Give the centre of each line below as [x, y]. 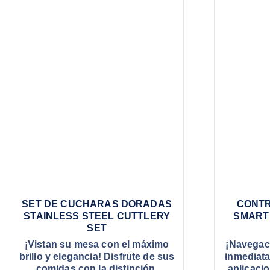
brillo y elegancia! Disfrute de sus [97, 257]
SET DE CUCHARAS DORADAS [97, 204]
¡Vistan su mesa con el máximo [97, 245]
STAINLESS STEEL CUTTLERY [97, 216]
